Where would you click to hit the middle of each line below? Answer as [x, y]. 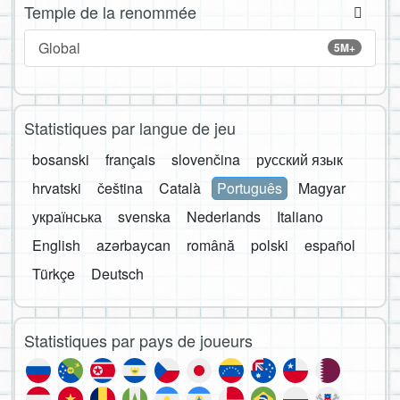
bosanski [61, 159]
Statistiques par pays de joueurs [138, 340]
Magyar [322, 187]
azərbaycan [133, 245]
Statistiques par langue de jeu [130, 127]
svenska [144, 216]
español [330, 245]
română [211, 245]
